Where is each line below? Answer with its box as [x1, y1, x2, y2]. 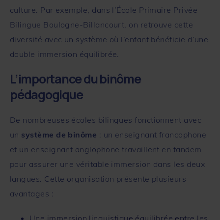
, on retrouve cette [124, 19, 193, 29]
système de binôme [21, 129, 97, 139]
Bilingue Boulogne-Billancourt [10, 19, 125, 29]
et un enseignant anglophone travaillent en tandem [10, 144, 202, 154]
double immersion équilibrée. [10, 49, 119, 59]
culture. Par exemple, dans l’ [10, 4, 117, 15]
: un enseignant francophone [97, 129, 207, 139]
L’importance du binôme [10, 70, 141, 87]
